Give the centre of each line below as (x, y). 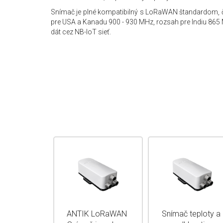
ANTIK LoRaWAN (97, 214)
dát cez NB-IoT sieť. (81, 32)
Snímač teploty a (191, 214)
